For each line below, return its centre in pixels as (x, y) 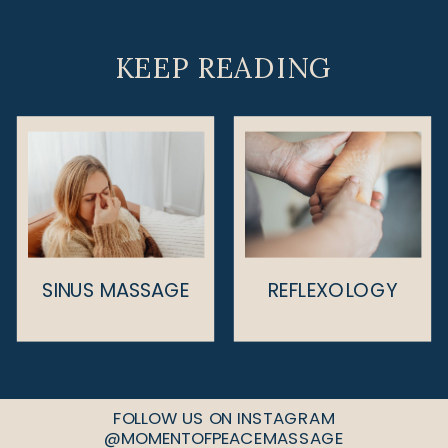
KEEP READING (224, 68)
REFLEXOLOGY (332, 289)
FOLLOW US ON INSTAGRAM (224, 418)
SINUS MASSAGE (115, 289)
